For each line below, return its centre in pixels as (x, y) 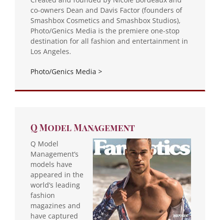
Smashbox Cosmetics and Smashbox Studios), (106, 20)
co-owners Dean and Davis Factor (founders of (106, 10)
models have (51, 164)
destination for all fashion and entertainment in (109, 41)
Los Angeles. (51, 51)
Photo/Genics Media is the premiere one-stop (105, 30)
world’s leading (55, 185)
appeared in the (57, 174)
